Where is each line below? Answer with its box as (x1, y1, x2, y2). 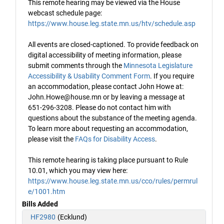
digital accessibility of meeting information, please (28, 51, 181, 59)
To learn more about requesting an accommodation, (28, 124, 188, 133)
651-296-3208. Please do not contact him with (28, 103, 171, 112)
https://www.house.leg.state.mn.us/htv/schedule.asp (28, 19, 195, 28)
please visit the (28, 135, 75, 143)
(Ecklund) (57, 213, 87, 221)
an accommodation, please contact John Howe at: (28, 82, 183, 91)
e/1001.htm (28, 187, 65, 196)
